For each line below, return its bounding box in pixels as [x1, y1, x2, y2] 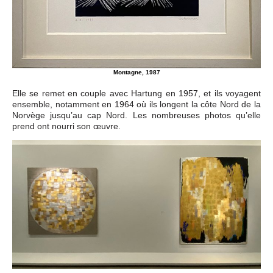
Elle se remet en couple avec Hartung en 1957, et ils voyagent [12, 88, 261, 98]
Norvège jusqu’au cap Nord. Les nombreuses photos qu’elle [12, 110, 261, 120]
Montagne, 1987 [113, 68, 160, 76]
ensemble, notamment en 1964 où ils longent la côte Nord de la [12, 99, 261, 109]
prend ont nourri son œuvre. [12, 121, 121, 131]
